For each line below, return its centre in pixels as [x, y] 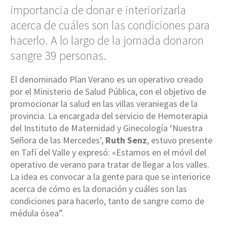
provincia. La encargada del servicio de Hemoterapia [109, 116]
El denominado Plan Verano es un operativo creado [107, 79]
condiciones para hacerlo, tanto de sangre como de [107, 201]
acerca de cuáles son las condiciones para [110, 25]
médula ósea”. [37, 213]
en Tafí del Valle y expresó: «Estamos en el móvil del [108, 152]
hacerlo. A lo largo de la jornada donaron [107, 40]
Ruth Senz [126, 140]
